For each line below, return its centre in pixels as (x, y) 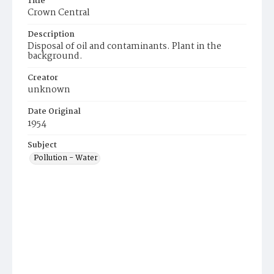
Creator (43, 78)
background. (55, 57)
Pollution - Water (66, 158)
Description (51, 35)
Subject (42, 146)
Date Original (54, 112)
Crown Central (59, 13)
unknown (49, 90)
